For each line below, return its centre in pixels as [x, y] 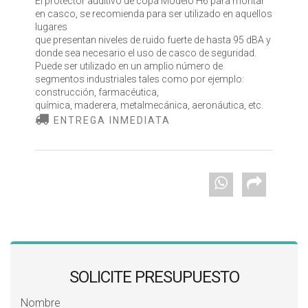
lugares [51, 27]
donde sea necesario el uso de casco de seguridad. [145, 53]
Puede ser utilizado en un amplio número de [129, 66]
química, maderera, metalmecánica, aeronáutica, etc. [149, 106]
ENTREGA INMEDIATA [110, 121]
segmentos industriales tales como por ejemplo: [139, 79]
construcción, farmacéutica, [97, 92]
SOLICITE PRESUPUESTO [154, 277]
